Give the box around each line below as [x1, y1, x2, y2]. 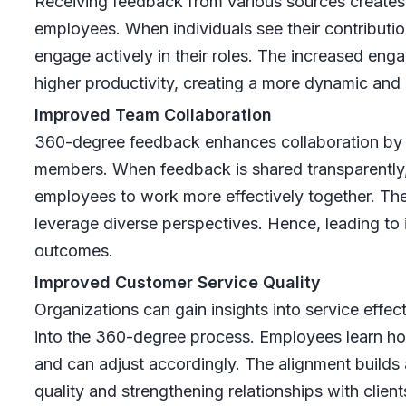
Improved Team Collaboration [34, 104, 272, 124]
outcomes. [34, 240, 113, 260]
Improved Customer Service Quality [34, 272, 321, 292]
